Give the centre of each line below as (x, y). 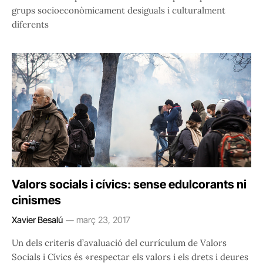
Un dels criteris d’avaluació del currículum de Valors (119, 242)
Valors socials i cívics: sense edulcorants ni (129, 184)
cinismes (36, 200)
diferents (30, 24)
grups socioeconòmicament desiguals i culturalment (119, 10)
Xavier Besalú (37, 220)
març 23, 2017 (103, 220)
